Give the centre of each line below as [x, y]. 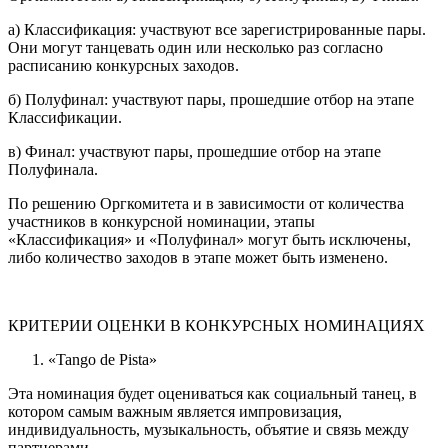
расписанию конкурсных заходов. [123, 66]
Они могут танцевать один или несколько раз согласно [195, 48]
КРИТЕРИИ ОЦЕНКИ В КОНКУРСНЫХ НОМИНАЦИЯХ [216, 326]
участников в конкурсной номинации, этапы [161, 222]
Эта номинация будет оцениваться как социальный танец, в [212, 394]
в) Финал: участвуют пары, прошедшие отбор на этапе [194, 152]
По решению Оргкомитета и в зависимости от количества [206, 204]
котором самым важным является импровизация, [175, 412]
